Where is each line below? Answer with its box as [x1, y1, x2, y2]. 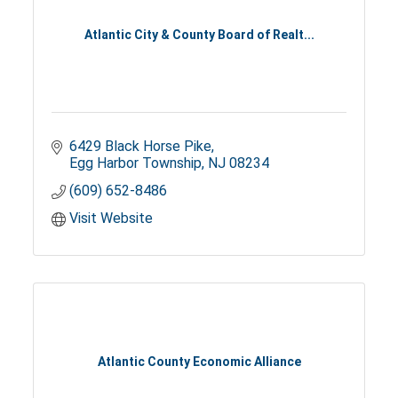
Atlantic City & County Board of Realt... [84, 27, 314, 42]
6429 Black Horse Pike [69, 138, 212, 155]
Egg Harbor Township [69, 155, 203, 172]
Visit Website [69, 210, 154, 227]
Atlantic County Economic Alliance [97, 354, 301, 369]
